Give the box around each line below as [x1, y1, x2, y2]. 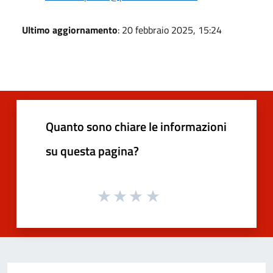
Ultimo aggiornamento [22, 22, 118, 37]
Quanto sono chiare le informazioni [46, 116, 227, 136]
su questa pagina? [46, 141, 139, 160]
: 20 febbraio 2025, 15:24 [118, 22, 222, 37]
